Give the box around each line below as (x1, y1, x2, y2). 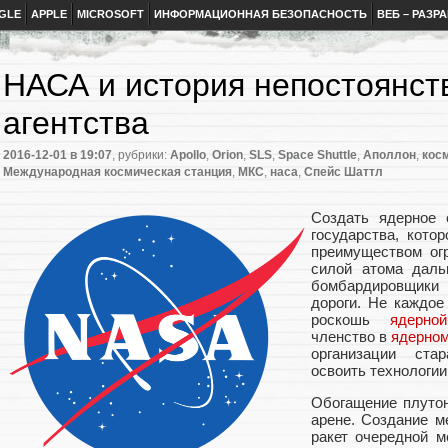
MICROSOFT (77, 8, 144, 20)
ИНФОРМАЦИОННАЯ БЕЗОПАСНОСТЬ (154, 8, 367, 20)
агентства (3, 105, 149, 141)
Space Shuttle (278, 148, 357, 163)
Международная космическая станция (3, 165, 232, 180)
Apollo (170, 148, 206, 163)
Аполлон (363, 148, 416, 163)
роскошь (311, 311, 390, 329)
